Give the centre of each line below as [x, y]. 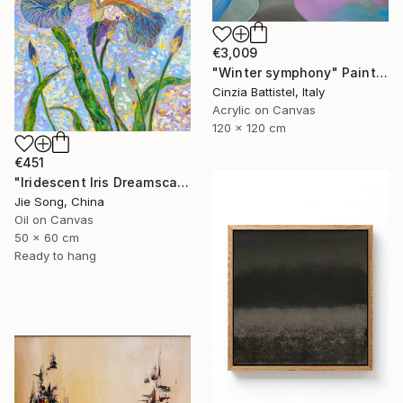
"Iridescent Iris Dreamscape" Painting [184, 182]
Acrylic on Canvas [264, 110]
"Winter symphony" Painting [381, 73]
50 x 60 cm [47, 237]
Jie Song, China [59, 201]
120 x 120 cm [249, 128]
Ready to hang [55, 255]
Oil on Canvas [54, 219]
